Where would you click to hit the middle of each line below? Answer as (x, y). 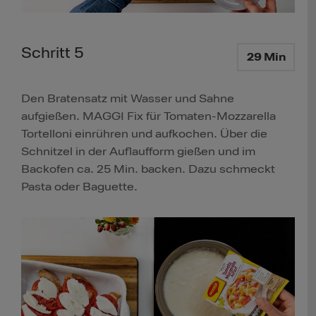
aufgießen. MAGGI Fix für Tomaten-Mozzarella (148, 117)
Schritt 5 (53, 53)
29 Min (266, 57)
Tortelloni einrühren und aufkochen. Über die (144, 134)
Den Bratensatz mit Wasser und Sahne (128, 99)
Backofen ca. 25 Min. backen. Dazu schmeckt (148, 170)
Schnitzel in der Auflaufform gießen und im (138, 152)
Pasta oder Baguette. (79, 187)
